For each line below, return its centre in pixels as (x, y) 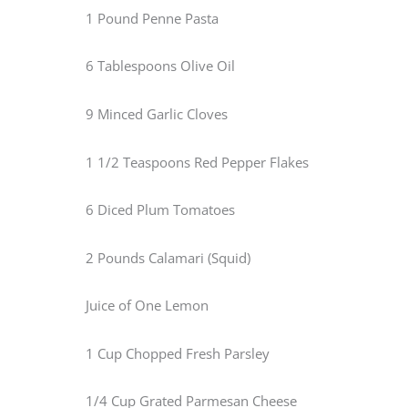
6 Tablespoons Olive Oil (160, 66)
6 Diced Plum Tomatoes (160, 210)
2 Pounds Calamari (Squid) (168, 257)
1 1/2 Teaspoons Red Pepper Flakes (197, 162)
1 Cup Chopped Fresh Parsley (178, 353)
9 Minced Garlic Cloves (157, 114)
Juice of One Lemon (147, 306)
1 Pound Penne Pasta (152, 18)
